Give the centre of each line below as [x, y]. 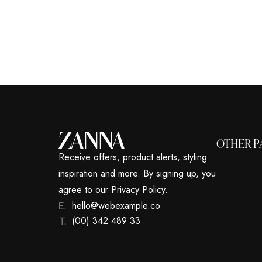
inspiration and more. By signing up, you [137, 174]
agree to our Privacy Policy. [113, 190]
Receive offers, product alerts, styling [133, 157]
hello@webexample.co [116, 206]
